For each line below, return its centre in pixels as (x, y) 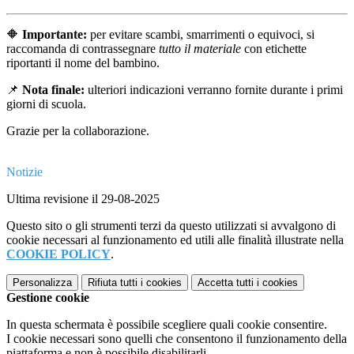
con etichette (274, 49)
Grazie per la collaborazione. (78, 131)
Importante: (55, 35)
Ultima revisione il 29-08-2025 (83, 199)
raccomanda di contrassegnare (83, 49)
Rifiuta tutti (113, 283)
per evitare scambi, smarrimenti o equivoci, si (201, 35)
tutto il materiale (200, 49)
